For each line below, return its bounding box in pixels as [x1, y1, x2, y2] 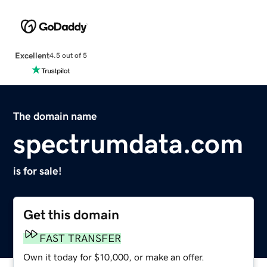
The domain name [13, 110, 98, 122]
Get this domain [23, 207, 120, 222]
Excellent [14, 51, 49, 60]
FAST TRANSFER [39, 232, 122, 244]
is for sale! [13, 165, 63, 176]
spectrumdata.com [13, 129, 244, 157]
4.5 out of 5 [49, 52, 87, 60]
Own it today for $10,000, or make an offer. [23, 252, 205, 262]
